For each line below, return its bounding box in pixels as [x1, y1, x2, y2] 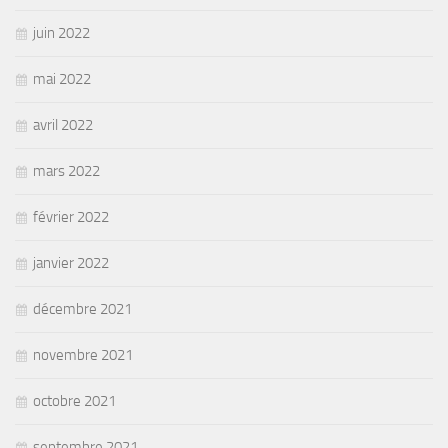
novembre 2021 [33, 345, 133, 364]
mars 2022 [33, 161, 100, 180]
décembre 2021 [33, 299, 132, 318]
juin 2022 [33, 23, 90, 42]
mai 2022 [33, 69, 91, 88]
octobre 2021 [33, 391, 116, 410]
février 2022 [33, 207, 109, 226]
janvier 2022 [33, 253, 109, 272]
